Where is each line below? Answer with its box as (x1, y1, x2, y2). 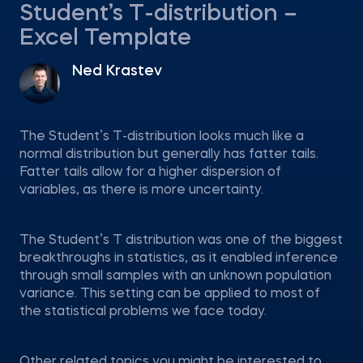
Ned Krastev (72, 64, 162, 79)
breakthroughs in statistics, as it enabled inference (19, 252, 338, 265)
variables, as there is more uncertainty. (19, 184, 263, 197)
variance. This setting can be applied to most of (19, 288, 320, 301)
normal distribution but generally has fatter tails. (19, 148, 318, 161)
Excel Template (19, 28, 191, 50)
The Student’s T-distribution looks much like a (19, 130, 304, 143)
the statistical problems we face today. (19, 305, 267, 318)
